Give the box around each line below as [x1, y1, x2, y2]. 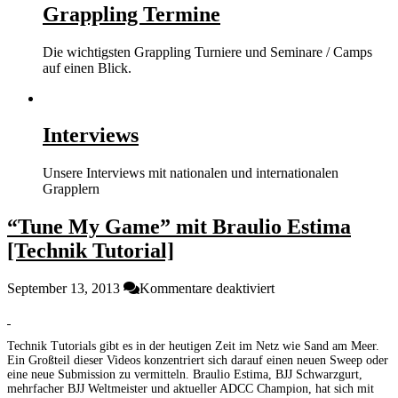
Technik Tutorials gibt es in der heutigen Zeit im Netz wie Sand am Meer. [7, 339, 379, 354]
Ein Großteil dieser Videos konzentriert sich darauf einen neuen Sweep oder [7, 354, 388, 368]
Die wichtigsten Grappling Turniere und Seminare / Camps [43, 44, 372, 60]
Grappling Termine [43, 2, 220, 26]
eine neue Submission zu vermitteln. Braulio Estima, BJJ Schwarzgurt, [7, 368, 362, 382]
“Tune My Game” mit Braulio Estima [7, 215, 351, 239]
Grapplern [43, 181, 99, 197]
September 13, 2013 [7, 281, 120, 297]
